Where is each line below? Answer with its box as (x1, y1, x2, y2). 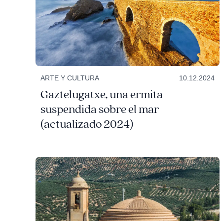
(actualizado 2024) (40, 117, 133, 132)
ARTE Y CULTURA (40, 74, 99, 82)
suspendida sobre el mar (40, 102, 159, 117)
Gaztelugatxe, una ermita (40, 87, 163, 103)
